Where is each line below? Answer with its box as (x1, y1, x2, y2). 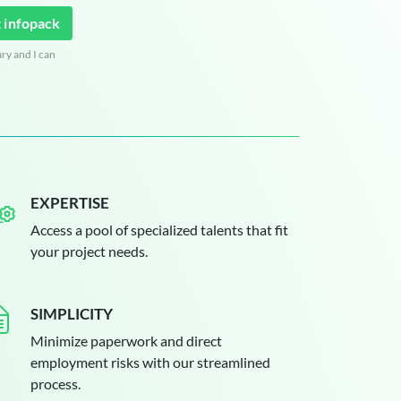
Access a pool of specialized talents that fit (30, 221, 288, 238)
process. (30, 375, 81, 392)
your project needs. (30, 243, 148, 260)
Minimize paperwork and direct (30, 332, 222, 349)
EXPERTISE (30, 193, 109, 212)
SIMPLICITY (30, 304, 113, 323)
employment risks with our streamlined (30, 354, 270, 371)
